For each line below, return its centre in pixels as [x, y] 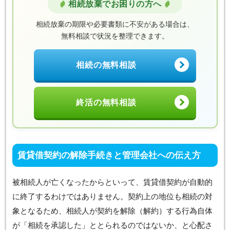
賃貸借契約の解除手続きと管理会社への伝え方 [109, 155]
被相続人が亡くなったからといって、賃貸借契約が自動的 [112, 182]
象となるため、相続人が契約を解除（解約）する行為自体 [112, 210]
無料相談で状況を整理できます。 [115, 36]
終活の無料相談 [106, 102]
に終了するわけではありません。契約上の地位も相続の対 [112, 196]
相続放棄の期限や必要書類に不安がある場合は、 [115, 24]
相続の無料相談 [106, 65]
